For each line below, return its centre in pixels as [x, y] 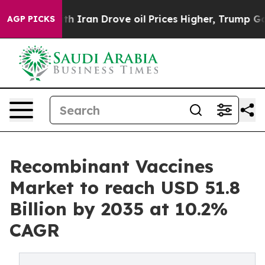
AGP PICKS [31, 19]
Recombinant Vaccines [112, 166]
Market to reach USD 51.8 [125, 188]
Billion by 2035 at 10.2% [119, 209]
